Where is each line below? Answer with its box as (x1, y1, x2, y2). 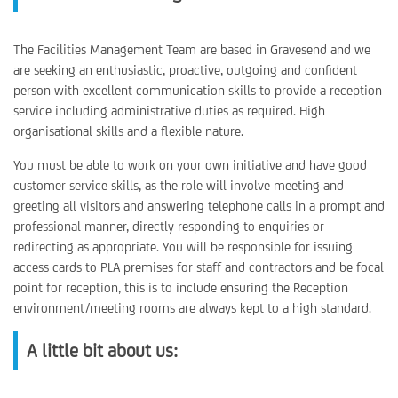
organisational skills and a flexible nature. (13, 123, 243, 139)
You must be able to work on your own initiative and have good (13, 157, 367, 172)
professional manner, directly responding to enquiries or (13, 219, 324, 234)
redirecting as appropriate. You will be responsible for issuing (13, 239, 353, 254)
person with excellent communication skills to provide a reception (13, 83, 382, 98)
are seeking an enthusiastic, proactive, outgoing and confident (13, 62, 357, 77)
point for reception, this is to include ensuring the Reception (13, 280, 348, 295)
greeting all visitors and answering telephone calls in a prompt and (13, 198, 385, 213)
